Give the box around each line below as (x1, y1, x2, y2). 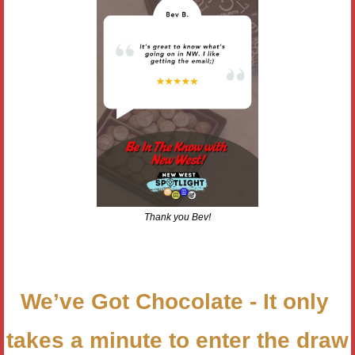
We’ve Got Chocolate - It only (20, 289, 329, 314)
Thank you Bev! (144, 212, 211, 223)
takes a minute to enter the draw (6, 328, 349, 353)
